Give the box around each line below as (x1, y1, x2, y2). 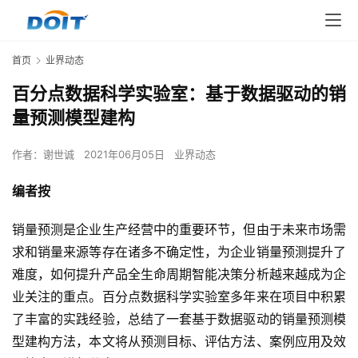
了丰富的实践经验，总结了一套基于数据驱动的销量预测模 (12, 311, 346, 328)
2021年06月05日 (84, 148, 168, 161)
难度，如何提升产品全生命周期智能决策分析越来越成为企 (12, 266, 346, 283)
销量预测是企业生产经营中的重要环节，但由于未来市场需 (12, 221, 346, 238)
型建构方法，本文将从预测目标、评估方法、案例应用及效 (12, 333, 346, 350)
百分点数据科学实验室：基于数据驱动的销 (12, 83, 346, 105)
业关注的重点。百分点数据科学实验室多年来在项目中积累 (12, 288, 346, 305)
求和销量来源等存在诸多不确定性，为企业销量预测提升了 (12, 244, 346, 261)
